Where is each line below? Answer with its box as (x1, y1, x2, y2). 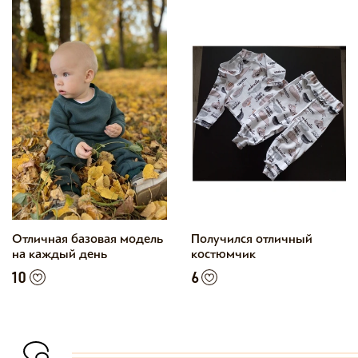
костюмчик (191, 246, 256, 261)
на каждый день (12, 246, 107, 261)
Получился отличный (191, 231, 312, 246)
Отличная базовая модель (12, 231, 163, 246)
